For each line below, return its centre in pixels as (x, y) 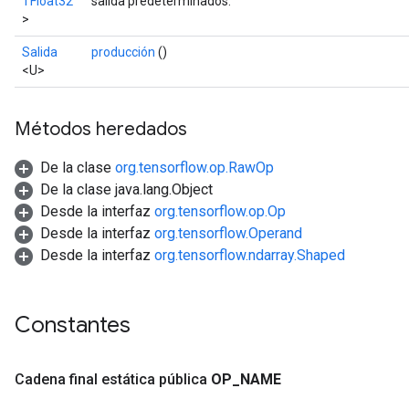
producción (123, 52)
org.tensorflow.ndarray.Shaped (250, 255)
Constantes (75, 325)
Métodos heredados (101, 129)
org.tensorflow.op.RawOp (194, 168)
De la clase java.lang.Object (126, 189)
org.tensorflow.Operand (228, 233)
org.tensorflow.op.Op (220, 211)
